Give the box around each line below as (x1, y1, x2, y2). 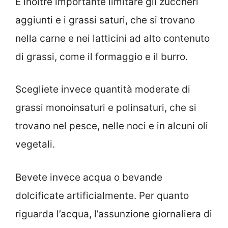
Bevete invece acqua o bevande (15, 171, 162, 183)
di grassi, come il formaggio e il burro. (15, 50, 188, 63)
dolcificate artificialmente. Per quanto (15, 189, 189, 202)
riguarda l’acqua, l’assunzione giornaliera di (15, 208, 212, 220)
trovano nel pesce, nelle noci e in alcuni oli (15, 120, 208, 132)
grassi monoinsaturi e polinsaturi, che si (15, 102, 196, 114)
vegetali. (15, 138, 55, 151)
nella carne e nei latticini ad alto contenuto (15, 32, 210, 44)
